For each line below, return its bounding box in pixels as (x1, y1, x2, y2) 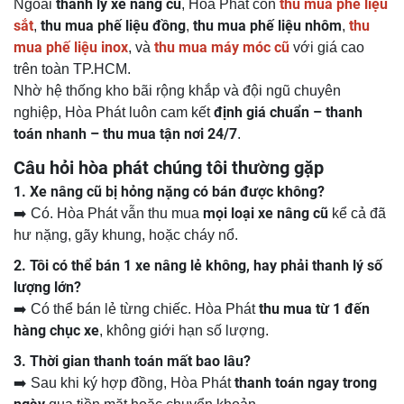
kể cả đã (328, 206, 386, 222)
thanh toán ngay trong (234, 374, 377, 392)
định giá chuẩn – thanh (214, 104, 363, 122)
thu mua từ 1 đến (259, 300, 370, 318)
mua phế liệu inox (14, 39, 128, 57)
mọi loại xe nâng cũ (203, 205, 328, 223)
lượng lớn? (14, 279, 81, 297)
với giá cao (293, 40, 364, 56)
